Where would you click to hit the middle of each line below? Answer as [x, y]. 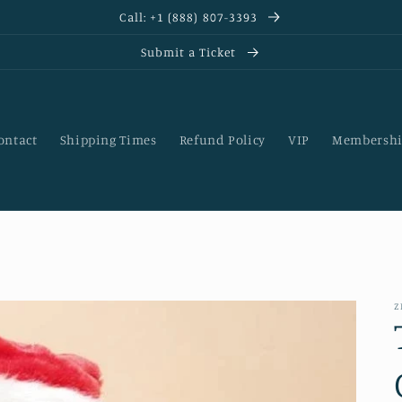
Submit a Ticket [190, 52]
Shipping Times [108, 139]
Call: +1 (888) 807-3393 [190, 17]
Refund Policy [222, 139]
